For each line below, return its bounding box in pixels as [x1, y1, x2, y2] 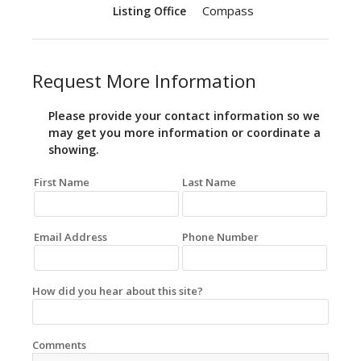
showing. [48, 142, 99, 158]
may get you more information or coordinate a [48, 125, 321, 141]
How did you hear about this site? [32, 283, 203, 298]
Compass [202, 2, 254, 19]
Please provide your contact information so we [48, 108, 320, 124]
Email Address [33, 229, 107, 244]
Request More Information [32, 68, 256, 94]
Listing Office [113, 3, 186, 19]
